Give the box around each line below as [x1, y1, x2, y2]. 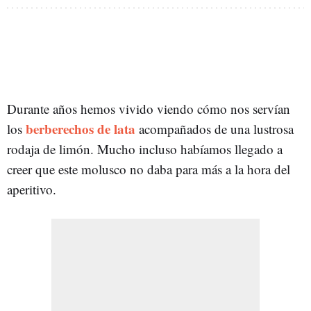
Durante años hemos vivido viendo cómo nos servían [7, 99, 290, 117]
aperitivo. [7, 180, 56, 198]
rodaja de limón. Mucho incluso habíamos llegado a [7, 140, 283, 158]
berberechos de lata [26, 119, 135, 138]
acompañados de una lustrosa [135, 119, 294, 137]
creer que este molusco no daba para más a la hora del [7, 160, 290, 178]
